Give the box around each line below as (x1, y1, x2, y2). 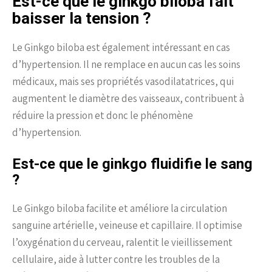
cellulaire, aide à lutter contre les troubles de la (12, 252, 220, 266)
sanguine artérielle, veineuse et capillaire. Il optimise (12, 218, 242, 232)
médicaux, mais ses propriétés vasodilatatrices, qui (12, 74, 234, 88)
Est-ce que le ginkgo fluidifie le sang (12, 155, 253, 172)
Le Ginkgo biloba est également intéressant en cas (12, 40, 230, 54)
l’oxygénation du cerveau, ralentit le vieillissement (12, 235, 233, 249)
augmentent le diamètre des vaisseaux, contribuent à (12, 91, 244, 105)
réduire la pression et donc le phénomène (12, 108, 193, 122)
